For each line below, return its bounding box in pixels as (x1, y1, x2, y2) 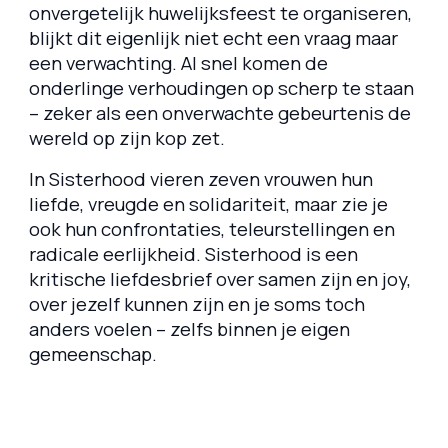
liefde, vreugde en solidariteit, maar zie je (28, 191, 388, 218)
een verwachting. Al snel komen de (28, 50, 328, 76)
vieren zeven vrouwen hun (149, 166, 373, 193)
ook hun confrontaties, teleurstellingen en (28, 216, 395, 243)
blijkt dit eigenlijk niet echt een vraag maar (28, 25, 398, 51)
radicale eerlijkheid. (28, 241, 205, 268)
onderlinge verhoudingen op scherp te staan (28, 75, 414, 101)
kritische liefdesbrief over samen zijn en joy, (28, 266, 411, 293)
